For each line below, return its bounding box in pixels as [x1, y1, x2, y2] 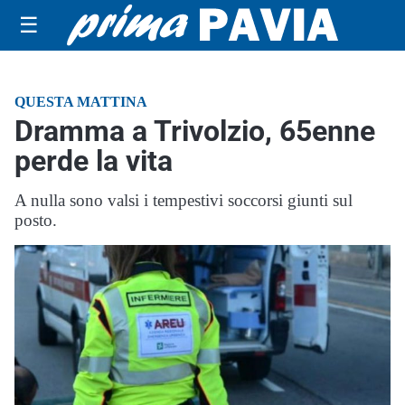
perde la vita [14, 144, 173, 178]
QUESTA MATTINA [14, 94, 147, 109]
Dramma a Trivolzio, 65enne [14, 114, 375, 148]
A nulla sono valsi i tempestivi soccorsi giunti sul [14, 191, 353, 210]
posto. [14, 211, 57, 230]
